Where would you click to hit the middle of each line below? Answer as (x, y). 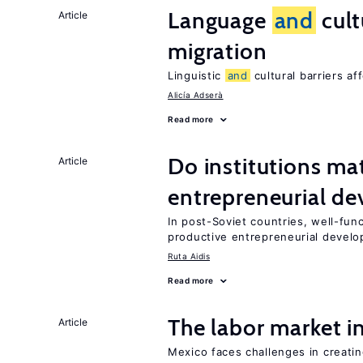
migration (218, 51)
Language (220, 20)
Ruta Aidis (189, 256)
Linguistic (196, 75)
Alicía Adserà (196, 95)
